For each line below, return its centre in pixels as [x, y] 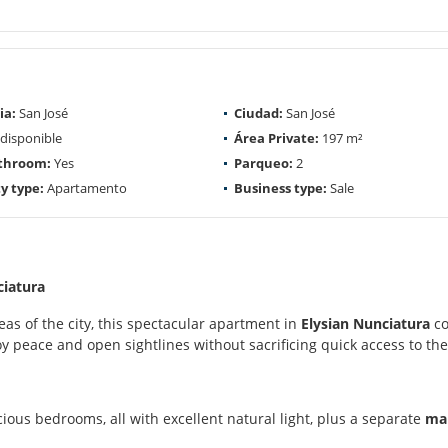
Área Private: [276, 137]
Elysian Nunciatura [365, 323]
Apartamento [85, 187]
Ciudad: [258, 112]
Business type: [280, 187]
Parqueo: [263, 162]
